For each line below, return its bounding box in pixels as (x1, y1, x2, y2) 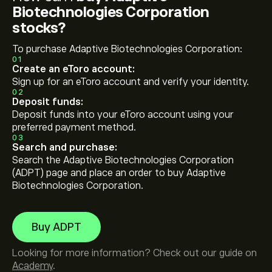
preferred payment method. (12, 122, 136, 133)
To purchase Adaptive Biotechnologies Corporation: (12, 44, 242, 55)
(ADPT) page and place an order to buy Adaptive (12, 168, 226, 178)
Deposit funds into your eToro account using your (12, 109, 234, 120)
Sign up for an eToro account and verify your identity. (12, 76, 249, 87)
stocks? (12, 19, 66, 36)
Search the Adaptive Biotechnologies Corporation (12, 155, 234, 166)
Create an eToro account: (12, 64, 135, 75)
